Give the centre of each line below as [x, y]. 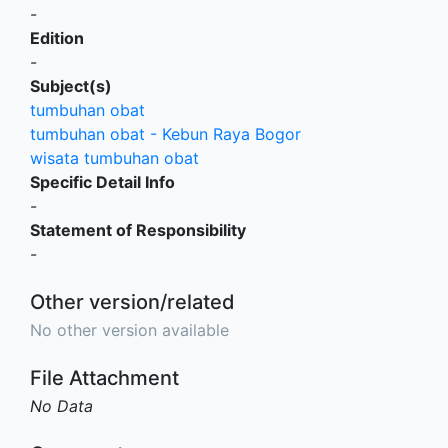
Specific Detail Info [102, 181]
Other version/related [132, 301]
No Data [61, 405]
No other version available [129, 329]
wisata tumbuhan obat [114, 157]
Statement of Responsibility [138, 229]
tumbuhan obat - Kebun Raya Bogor [165, 133]
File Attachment [104, 377]
